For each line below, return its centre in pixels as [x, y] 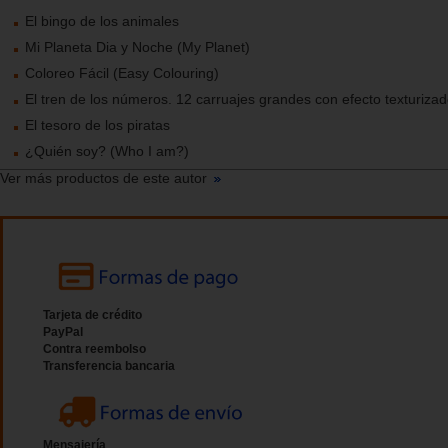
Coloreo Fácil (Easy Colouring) [122, 73]
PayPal [63, 332]
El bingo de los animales [102, 21]
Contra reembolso [94, 349]
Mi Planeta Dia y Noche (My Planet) [137, 47]
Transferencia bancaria [109, 366]
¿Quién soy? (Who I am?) [107, 151]
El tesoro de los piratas [97, 125]
